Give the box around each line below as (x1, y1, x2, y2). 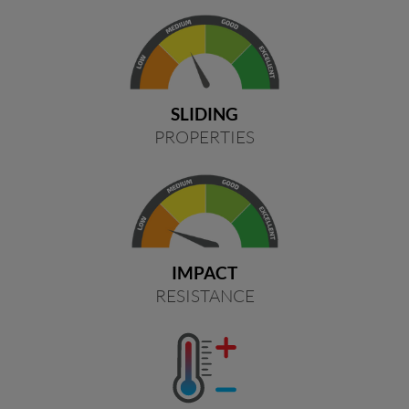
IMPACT (172, 261, 237, 283)
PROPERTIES (154, 125, 255, 147)
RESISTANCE (154, 284, 255, 306)
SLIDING (171, 102, 238, 124)
